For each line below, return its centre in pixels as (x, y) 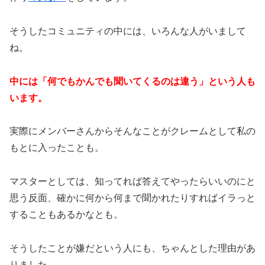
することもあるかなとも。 (66, 215)
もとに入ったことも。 (57, 148)
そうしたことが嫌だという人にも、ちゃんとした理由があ (132, 248)
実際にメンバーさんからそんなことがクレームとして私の (132, 131)
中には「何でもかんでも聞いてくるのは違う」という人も (132, 81)
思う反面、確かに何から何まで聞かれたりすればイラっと (132, 198)
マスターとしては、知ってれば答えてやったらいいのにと (132, 182)
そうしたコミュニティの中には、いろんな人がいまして (128, 31)
